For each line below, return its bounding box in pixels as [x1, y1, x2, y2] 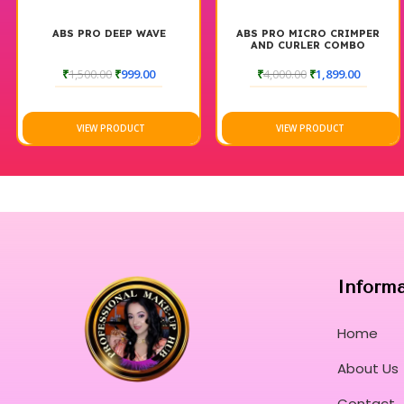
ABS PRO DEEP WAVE [51, 26, 166, 40]
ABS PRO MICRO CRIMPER [236, 26, 381, 40]
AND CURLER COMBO [251, 38, 366, 51]
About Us [337, 358, 399, 378]
